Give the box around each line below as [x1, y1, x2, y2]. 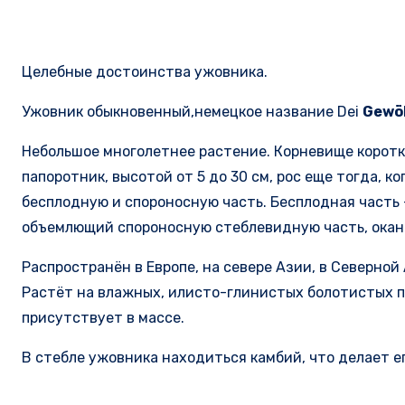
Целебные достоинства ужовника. [22, 63, 268, 81]
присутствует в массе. [22, 309, 184, 327]
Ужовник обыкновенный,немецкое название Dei [22, 103, 363, 121]
